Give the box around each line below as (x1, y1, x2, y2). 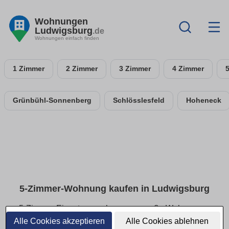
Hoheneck (186, 97, 221, 104)
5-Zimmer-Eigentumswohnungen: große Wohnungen (19, 204, 210, 213)
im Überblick (91, 216, 138, 225)
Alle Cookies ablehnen (126, 217, 209, 225)
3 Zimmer (119, 65, 151, 73)
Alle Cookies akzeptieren (13, 217, 105, 225)
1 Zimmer (13, 65, 44, 73)
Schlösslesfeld (113, 97, 165, 104)
